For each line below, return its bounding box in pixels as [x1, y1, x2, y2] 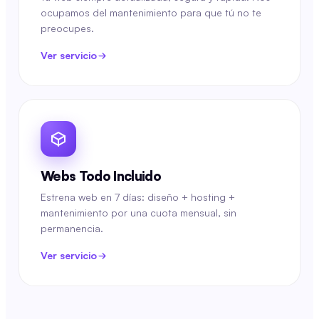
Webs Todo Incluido [41, 167, 162, 184]
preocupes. [41, 22, 94, 34]
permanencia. [41, 222, 103, 234]
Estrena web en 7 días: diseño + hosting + [41, 191, 235, 203]
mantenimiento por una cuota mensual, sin [41, 206, 236, 219]
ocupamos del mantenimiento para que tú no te [41, 6, 261, 19]
